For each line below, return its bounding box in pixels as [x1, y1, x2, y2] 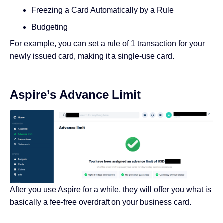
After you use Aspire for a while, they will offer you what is [10, 185, 211, 194]
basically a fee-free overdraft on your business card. [10, 197, 191, 206]
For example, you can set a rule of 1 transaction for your [10, 39, 205, 48]
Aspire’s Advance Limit [10, 88, 141, 102]
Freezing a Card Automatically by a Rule [31, 6, 174, 15]
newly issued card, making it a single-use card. [10, 52, 174, 61]
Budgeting [31, 22, 68, 31]
